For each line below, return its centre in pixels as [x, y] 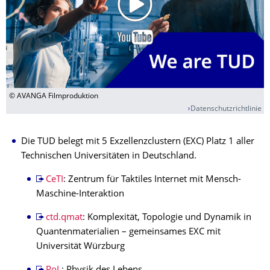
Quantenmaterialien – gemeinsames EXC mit [128, 233]
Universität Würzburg [80, 247]
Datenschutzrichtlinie [226, 110]
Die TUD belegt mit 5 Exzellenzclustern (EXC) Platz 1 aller [138, 142]
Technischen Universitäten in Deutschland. [109, 157]
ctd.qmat [64, 218]
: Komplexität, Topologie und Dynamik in [167, 218]
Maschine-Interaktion [80, 195]
